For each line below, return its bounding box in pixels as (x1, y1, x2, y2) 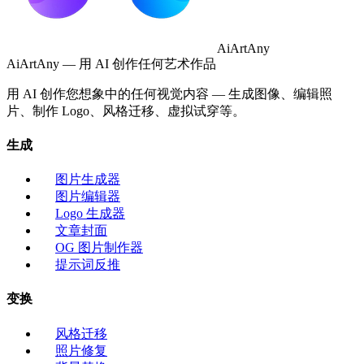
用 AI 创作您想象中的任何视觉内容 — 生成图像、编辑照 (6, 86, 332, 101)
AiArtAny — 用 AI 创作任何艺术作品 (6, 56, 216, 71)
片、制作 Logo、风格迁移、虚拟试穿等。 (6, 103, 245, 118)
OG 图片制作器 (55, 240, 143, 255)
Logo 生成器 (55, 206, 125, 221)
